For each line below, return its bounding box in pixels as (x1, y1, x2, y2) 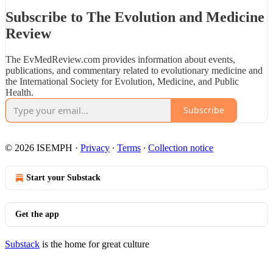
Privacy (80, 142, 110, 153)
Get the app (15, 209, 59, 219)
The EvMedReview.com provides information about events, (5, 54, 235, 65)
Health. (5, 87, 34, 97)
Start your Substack (26, 172, 101, 182)
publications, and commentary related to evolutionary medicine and (5, 65, 263, 76)
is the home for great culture (40, 238, 149, 249)
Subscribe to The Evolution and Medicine (5, 9, 264, 25)
